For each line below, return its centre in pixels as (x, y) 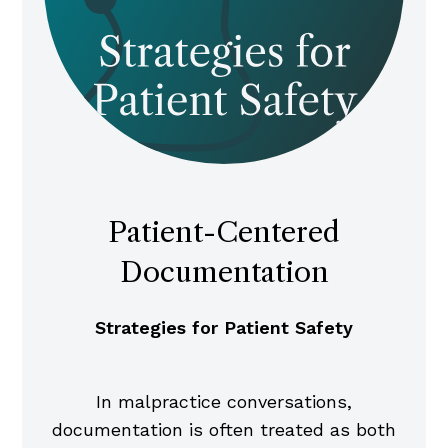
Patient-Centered (224, 232)
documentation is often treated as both (224, 430)
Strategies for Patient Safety (224, 328)
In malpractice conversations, (224, 402)
